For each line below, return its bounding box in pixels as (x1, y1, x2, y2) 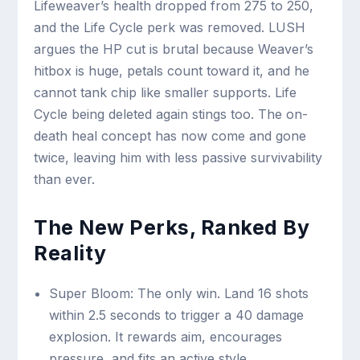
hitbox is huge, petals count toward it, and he (34, 63, 310, 79)
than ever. (34, 171, 96, 187)
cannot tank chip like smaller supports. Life (34, 84, 297, 100)
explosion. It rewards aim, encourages (48, 329, 282, 346)
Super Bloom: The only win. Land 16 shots (48, 285, 309, 302)
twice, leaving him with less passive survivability (34, 149, 323, 166)
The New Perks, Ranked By (34, 215, 310, 239)
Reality (34, 241, 107, 265)
